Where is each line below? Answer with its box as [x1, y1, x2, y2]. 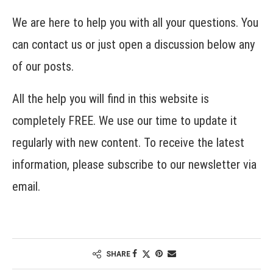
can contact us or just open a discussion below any [12, 37, 255, 52]
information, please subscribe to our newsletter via [12, 157, 257, 172]
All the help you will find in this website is [12, 91, 209, 107]
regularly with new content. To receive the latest [12, 135, 244, 151]
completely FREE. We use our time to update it [12, 113, 237, 129]
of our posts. [12, 59, 74, 74]
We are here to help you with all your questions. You [12, 15, 258, 30]
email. [12, 179, 40, 194]
